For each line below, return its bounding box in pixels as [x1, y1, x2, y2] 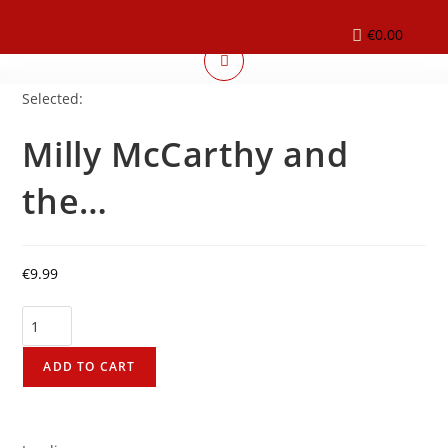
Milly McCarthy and [22, 131, 349, 177]
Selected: [22, 89, 84, 108]
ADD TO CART [43, 358, 136, 375]
